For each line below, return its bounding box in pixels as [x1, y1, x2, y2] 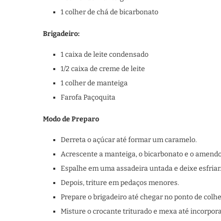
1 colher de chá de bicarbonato [61, 8, 158, 16]
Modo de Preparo [43, 115, 99, 123]
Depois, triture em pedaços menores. [61, 179, 179, 187]
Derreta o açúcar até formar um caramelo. [61, 136, 197, 144]
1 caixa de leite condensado [61, 50, 148, 59]
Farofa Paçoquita [61, 93, 115, 102]
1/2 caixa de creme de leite [61, 65, 145, 73]
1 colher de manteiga [61, 79, 128, 87]
